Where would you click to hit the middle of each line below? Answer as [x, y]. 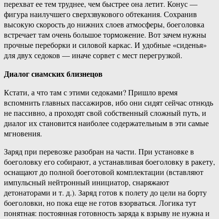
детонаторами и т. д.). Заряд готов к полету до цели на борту [105, 193]
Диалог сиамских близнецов [53, 74]
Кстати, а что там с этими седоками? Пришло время [91, 92]
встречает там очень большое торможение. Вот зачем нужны [105, 35]
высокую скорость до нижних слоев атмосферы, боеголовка [104, 24]
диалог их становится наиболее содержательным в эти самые [106, 123]
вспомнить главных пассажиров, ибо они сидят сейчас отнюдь [109, 103]
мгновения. [23, 133]
